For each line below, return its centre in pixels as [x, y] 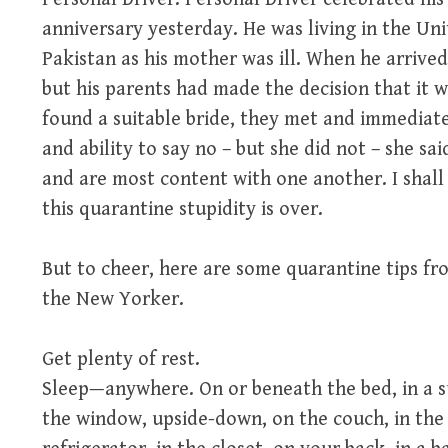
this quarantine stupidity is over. [182, 209]
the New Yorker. [112, 299]
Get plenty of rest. [120, 359]
